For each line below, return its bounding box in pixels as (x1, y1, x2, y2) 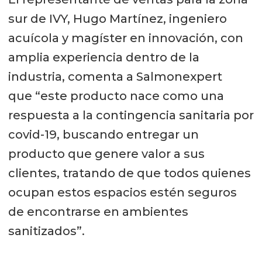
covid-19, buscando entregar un (8, 127, 199, 142)
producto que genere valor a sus (8, 146, 205, 161)
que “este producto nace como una (8, 88, 224, 103)
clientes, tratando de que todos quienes (8, 166, 251, 180)
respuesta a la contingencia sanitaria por (8, 108, 254, 122)
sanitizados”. (8, 223, 85, 238)
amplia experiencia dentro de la (8, 50, 199, 64)
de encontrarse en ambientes (8, 204, 188, 219)
